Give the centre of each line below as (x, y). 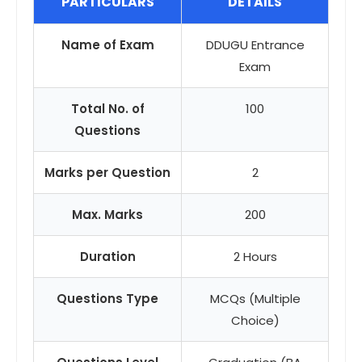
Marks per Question (107, 173)
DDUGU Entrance (255, 45)
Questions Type (107, 299)
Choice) (255, 320)
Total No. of (107, 109)
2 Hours (255, 257)
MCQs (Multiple (255, 299)
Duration (107, 257)
